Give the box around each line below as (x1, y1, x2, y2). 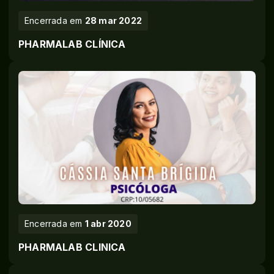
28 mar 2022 (84, 15, 143, 26)
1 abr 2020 (84, 218, 131, 229)
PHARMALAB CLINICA (18, 242, 126, 254)
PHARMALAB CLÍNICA (18, 39, 126, 51)
